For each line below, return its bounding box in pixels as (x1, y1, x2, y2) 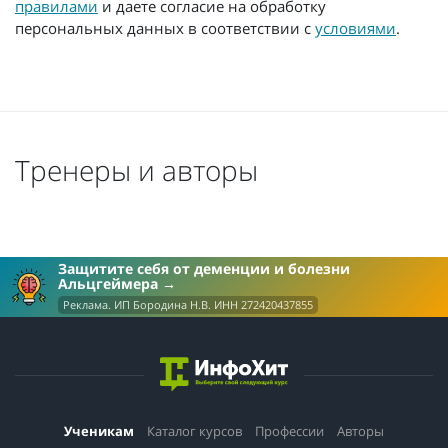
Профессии (255, 421, 324, 440)
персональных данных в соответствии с (15, 18, 315, 39)
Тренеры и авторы (15, 151, 258, 190)
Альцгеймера (58, 273, 162, 293)
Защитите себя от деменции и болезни (58, 258, 350, 278)
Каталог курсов (147, 421, 242, 440)
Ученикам (64, 421, 134, 440)
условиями (315, 18, 396, 39)
